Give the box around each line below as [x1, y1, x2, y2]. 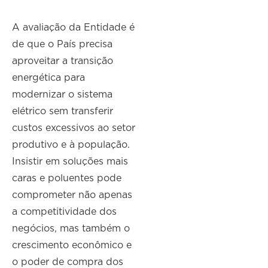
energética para [12, 73, 86, 83]
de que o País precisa [12, 39, 113, 50]
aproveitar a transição [12, 56, 114, 66]
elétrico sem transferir [12, 106, 114, 117]
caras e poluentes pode [12, 173, 122, 184]
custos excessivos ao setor [12, 123, 136, 133]
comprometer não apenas [12, 190, 133, 200]
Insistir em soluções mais [12, 157, 129, 167]
